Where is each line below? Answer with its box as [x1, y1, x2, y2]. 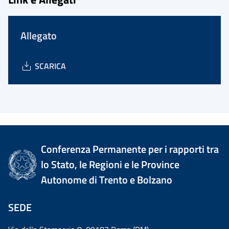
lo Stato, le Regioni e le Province [41, 156, 180, 172]
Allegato [20, 28, 57, 43]
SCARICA [35, 60, 66, 72]
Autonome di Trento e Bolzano [41, 172, 173, 188]
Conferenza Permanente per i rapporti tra [41, 141, 219, 157]
